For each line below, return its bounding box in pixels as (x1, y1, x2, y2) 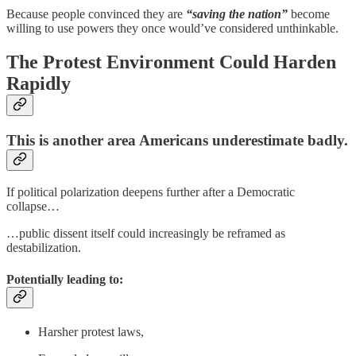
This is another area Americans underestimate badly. (6, 131, 348, 149)
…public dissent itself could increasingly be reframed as (6, 226, 285, 241)
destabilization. (6, 241, 81, 255)
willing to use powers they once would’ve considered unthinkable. (6, 21, 339, 35)
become (291, 6, 330, 21)
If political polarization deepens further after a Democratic (6, 185, 295, 199)
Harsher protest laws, (38, 324, 144, 339)
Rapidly (6, 72, 71, 94)
